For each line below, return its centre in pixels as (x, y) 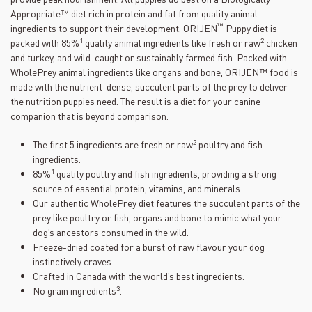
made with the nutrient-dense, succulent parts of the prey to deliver (149, 86)
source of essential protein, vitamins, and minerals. (138, 188)
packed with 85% (45, 42)
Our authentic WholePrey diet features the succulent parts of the (166, 203)
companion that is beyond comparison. (89, 116)
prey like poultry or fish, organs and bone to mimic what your (157, 217)
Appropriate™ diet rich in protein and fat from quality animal (134, 13)
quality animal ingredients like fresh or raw (172, 42)
